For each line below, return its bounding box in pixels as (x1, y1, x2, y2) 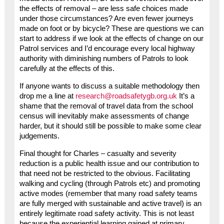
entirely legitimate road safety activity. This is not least (19, 209, 194, 217)
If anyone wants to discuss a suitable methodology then (19, 81, 199, 90)
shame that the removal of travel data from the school (19, 101, 193, 110)
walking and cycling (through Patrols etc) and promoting (19, 179, 200, 187)
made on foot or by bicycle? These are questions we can (19, 24, 203, 33)
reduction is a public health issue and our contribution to (19, 159, 199, 167)
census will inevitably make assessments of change (19, 111, 189, 120)
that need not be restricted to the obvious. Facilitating (19, 169, 190, 177)
